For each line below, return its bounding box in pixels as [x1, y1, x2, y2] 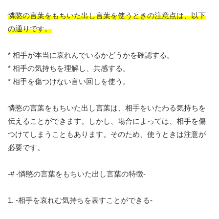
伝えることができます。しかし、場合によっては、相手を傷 [8, 117, 206, 126]
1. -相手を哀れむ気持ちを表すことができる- [8, 196, 153, 205]
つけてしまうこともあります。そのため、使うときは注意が [8, 130, 206, 139]
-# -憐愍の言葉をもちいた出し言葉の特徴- [8, 170, 146, 178]
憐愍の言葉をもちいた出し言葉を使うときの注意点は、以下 [8, 11, 206, 20]
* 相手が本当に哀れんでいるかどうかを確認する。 [8, 51, 174, 60]
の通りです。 [8, 24, 52, 33]
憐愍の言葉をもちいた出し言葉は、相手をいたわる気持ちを [8, 104, 206, 112]
